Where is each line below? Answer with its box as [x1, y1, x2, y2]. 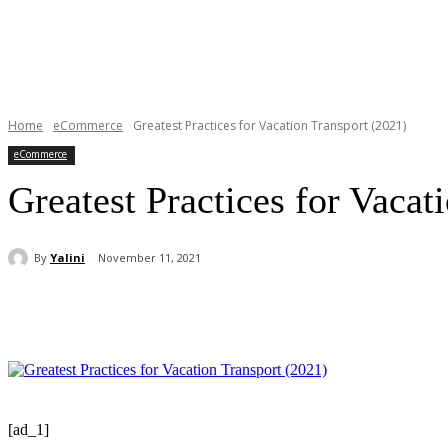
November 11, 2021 [98, 250, 201, 266]
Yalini [50, 249, 85, 265]
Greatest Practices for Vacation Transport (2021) [133, 117, 406, 135]
